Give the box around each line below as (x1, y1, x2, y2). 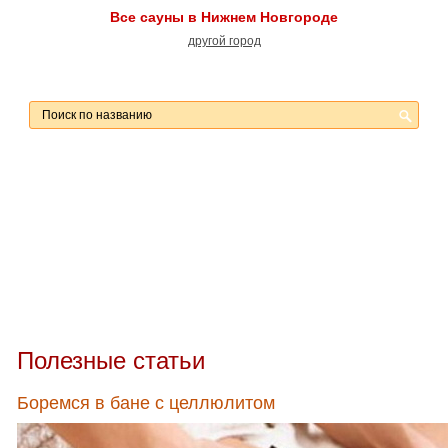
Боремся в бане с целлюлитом (17, 393, 275, 413)
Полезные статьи (17, 347, 205, 374)
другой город (187, 34, 261, 48)
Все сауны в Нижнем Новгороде (110, 9, 338, 25)
